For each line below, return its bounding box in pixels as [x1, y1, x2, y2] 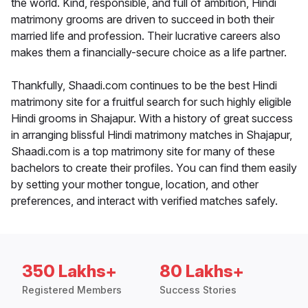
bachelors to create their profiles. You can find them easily [11, 161, 297, 175]
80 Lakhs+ [159, 261, 244, 282]
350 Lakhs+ [22, 261, 117, 282]
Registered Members [22, 284, 122, 296]
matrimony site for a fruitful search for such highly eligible [11, 95, 291, 109]
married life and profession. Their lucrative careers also [11, 29, 280, 43]
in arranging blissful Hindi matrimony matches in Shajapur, [11, 128, 292, 142]
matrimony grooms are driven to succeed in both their [11, 12, 274, 27]
